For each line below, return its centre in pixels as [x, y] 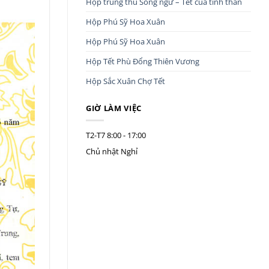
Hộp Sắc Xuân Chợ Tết [125, 81]
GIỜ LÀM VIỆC [114, 108]
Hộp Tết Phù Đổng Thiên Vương [143, 61]
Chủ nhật [102, 152]
